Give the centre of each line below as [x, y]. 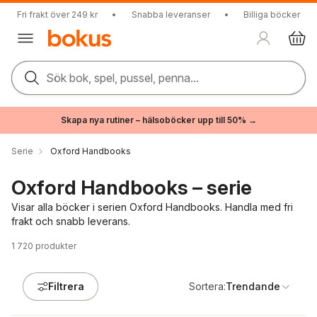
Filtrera [66, 286]
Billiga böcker [272, 15]
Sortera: [207, 286]
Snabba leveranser [171, 15]
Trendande [253, 286]
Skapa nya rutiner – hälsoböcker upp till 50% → [158, 120]
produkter [56, 246]
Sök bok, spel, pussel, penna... [122, 78]
